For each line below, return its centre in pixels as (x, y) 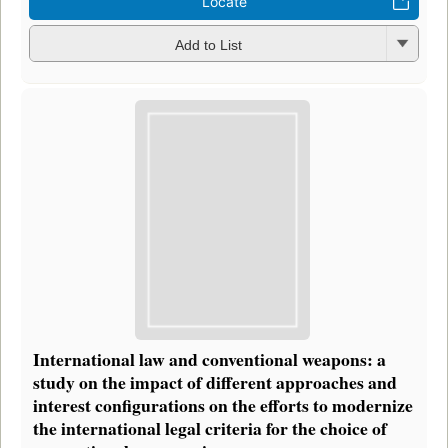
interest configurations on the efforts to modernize (223, 404)
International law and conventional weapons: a (209, 358)
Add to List (208, 44)
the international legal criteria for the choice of (210, 427)
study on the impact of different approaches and (215, 381)
